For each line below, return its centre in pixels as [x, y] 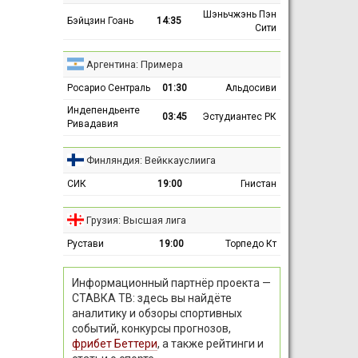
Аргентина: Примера [134, 64]
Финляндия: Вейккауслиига [151, 160]
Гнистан [258, 183]
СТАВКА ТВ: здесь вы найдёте [151, 298]
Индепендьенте [103, 110]
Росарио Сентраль [108, 88]
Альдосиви [251, 88]
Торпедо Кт [251, 243]
